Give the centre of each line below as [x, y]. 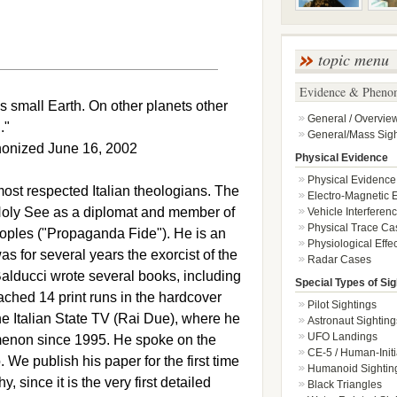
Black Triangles [344, 385]
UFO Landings [342, 337]
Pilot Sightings [342, 305]
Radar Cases [339, 260]
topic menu [353, 59]
